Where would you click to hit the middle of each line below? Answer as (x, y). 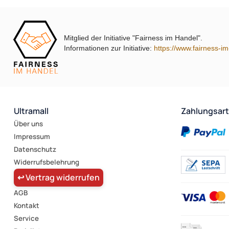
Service (26, 218)
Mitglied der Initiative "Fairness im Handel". (133, 38)
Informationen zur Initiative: (109, 48)
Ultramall (31, 111)
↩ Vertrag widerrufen (59, 177)
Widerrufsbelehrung (47, 162)
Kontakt (27, 205)
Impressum (32, 136)
